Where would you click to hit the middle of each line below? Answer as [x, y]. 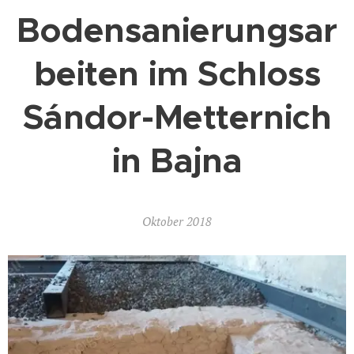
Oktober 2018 [177, 221]
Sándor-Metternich [177, 117]
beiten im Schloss [177, 74]
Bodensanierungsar [177, 30]
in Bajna [177, 161]
